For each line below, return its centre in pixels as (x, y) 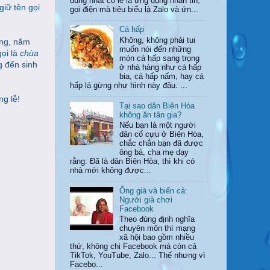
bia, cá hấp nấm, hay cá (162, 76)
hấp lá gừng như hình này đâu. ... (129, 85)
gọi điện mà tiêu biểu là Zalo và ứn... (134, 9)
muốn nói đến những (155, 49)
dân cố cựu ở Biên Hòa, (162, 135)
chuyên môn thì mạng (158, 229)
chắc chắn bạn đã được (162, 144)
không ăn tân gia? (151, 115)
